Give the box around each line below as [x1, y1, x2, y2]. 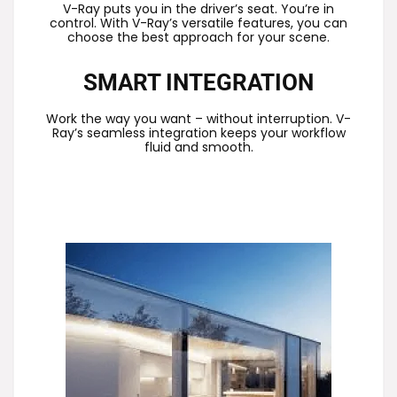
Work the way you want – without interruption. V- [46, 109, 351, 128]
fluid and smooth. [144, 137, 253, 156]
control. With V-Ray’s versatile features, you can [50, 13, 347, 32]
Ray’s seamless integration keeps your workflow [51, 123, 346, 142]
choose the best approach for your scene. [67, 27, 330, 46]
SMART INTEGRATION [83, 68, 314, 96]
